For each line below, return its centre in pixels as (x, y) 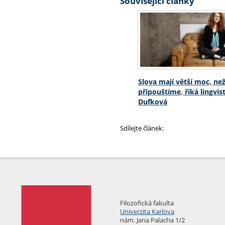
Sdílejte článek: (142, 128)
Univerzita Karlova (147, 211)
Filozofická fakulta (147, 203)
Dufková (153, 101)
